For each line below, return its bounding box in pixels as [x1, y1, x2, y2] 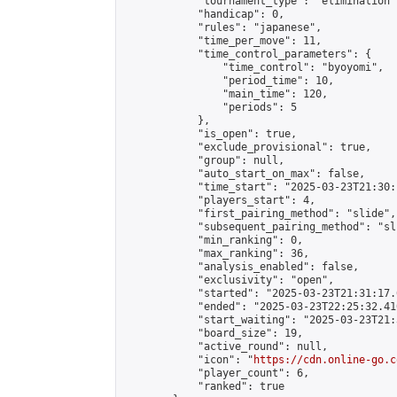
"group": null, [123, 154, 284, 167]
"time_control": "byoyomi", [123, 61, 384, 74]
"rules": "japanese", [123, 21, 322, 34]
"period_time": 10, [123, 74, 334, 87]
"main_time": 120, [123, 88, 328, 100]
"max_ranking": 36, [123, 247, 309, 260]
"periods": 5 [123, 101, 297, 113]
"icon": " [123, 354, 253, 366]
